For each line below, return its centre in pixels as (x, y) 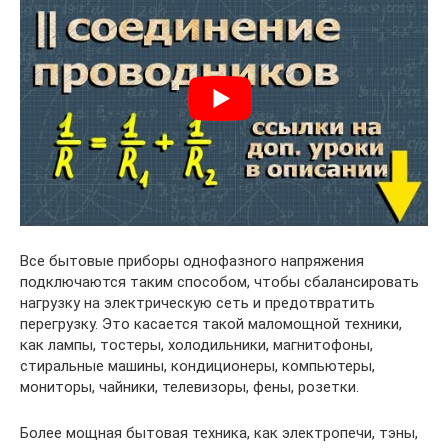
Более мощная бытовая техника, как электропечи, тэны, (219, 433)
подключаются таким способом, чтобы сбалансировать (219, 282)
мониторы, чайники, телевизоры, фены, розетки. (189, 387)
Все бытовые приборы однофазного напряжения (192, 261)
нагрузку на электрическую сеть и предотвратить (197, 303)
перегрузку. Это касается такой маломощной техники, (211, 324)
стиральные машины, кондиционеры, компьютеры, (197, 366)
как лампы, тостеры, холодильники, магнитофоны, (196, 345)
